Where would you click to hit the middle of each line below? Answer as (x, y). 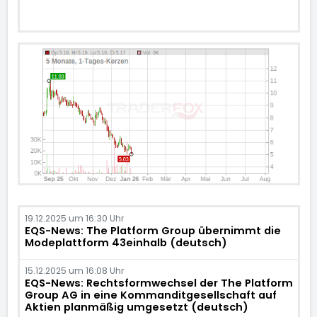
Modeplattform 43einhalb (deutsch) (126, 243)
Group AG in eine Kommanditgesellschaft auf (150, 295)
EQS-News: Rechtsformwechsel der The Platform (158, 283)
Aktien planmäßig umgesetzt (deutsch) (136, 307)
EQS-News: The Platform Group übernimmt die (152, 231)
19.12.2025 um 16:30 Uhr (74, 218)
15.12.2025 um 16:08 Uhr (74, 271)
